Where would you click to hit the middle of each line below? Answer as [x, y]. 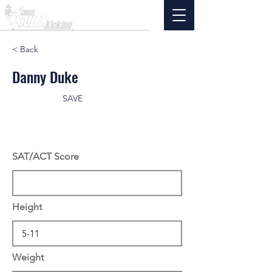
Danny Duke [45, 76]
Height [27, 207]
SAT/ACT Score [46, 156]
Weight [28, 257]
